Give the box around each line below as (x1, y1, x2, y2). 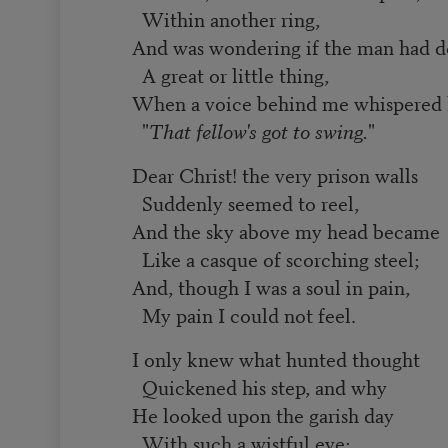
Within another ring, (132, 3, 321, 33)
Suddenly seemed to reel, (132, 187, 360, 217)
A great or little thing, (132, 59, 330, 89)
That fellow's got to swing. (149, 115, 369, 145)
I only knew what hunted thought (132, 343, 421, 373)
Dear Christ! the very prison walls (132, 159, 419, 189)
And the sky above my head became (132, 215, 441, 245)
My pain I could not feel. (132, 299, 357, 329)
